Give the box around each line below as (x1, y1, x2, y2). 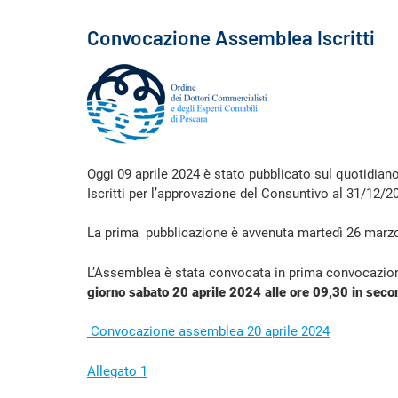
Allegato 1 (87, 362, 147, 379)
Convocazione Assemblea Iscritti (87, 25, 375, 50)
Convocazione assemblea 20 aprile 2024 (91, 323, 330, 339)
